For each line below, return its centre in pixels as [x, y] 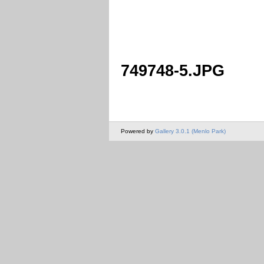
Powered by [138, 131]
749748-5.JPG [173, 70]
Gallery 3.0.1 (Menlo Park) [190, 131]
